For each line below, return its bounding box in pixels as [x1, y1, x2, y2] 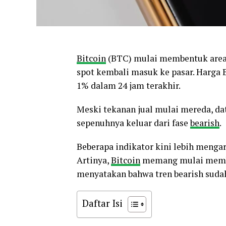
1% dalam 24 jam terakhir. [77, 80, 181, 92]
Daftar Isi [82, 197, 123, 210]
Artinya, [77, 154, 111, 166]
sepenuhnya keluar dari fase [77, 117, 190, 129]
